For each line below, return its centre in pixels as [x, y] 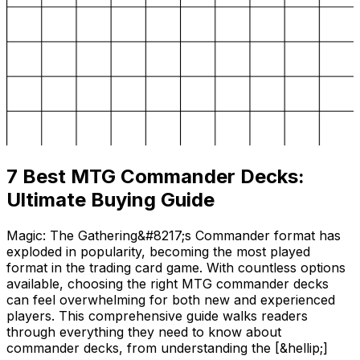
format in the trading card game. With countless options [176, 267]
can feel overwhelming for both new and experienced [171, 299]
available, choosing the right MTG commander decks [168, 283]
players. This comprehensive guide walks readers [157, 315]
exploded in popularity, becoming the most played [158, 251]
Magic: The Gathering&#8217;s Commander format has [174, 235]
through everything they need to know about [144, 331]
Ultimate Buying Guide [110, 199]
